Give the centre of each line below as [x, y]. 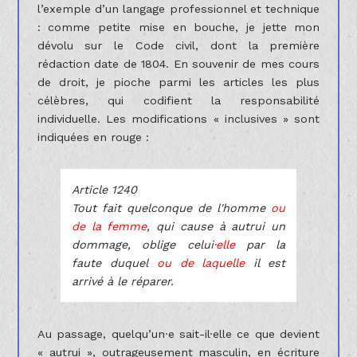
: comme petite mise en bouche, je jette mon [178, 27]
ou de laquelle [201, 263]
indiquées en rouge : [93, 137]
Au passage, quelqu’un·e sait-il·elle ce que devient [178, 334]
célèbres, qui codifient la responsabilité [178, 100]
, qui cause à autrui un [216, 226]
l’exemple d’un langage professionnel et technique [178, 8]
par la [260, 244]
